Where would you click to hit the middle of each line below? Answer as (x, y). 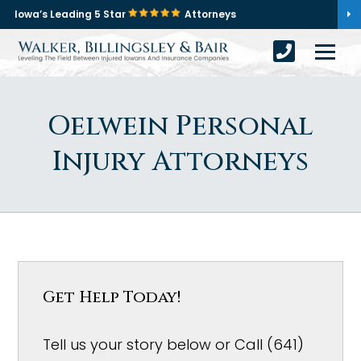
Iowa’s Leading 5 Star (71, 14)
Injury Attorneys (180, 162)
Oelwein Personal (180, 127)
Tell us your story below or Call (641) (174, 344)
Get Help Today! (112, 297)
